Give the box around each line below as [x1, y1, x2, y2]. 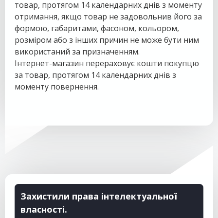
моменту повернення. [15, 81, 99, 92]
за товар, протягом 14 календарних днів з [15, 70, 176, 80]
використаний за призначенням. [15, 46, 140, 57]
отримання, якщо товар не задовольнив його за [15, 11, 202, 22]
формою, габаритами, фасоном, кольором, [15, 23, 179, 34]
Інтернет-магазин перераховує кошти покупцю [15, 58, 199, 69]
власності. [20, 203, 67, 215]
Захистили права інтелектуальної [20, 190, 177, 202]
